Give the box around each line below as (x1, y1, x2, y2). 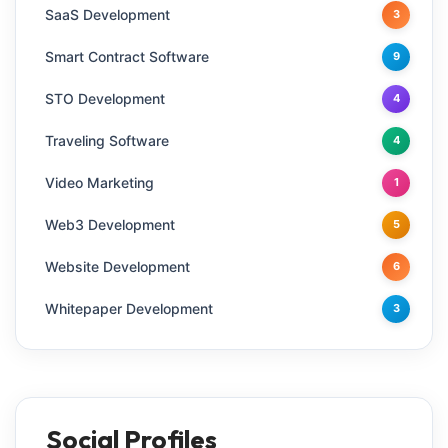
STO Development (45, 89, 165, 107)
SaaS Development (45, 5, 170, 23)
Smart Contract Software (45, 47, 209, 65)
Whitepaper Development (45, 299, 213, 317)
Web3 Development (45, 215, 175, 233)
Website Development (45, 257, 190, 275)
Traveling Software (45, 131, 169, 149)
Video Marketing (45, 173, 154, 191)
